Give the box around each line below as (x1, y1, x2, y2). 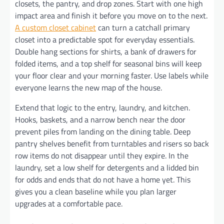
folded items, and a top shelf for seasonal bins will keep (15, 57, 201, 69)
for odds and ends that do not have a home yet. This (15, 173, 190, 185)
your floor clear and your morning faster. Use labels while (15, 69, 208, 81)
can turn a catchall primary (96, 21, 190, 33)
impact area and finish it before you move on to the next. (15, 9, 207, 21)
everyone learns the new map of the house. (15, 81, 162, 93)
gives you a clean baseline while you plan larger (15, 185, 176, 197)
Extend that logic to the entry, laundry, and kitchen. (15, 101, 190, 113)
